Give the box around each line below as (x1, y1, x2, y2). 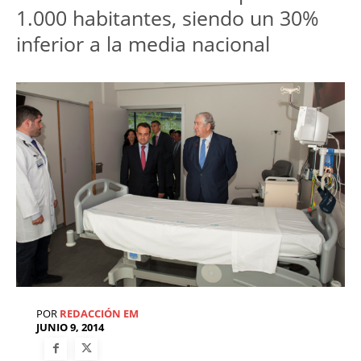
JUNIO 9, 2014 (36, 320, 104, 335)
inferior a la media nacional (16, 30, 270, 58)
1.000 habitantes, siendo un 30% (16, 4, 319, 32)
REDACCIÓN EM (60, 305, 139, 321)
